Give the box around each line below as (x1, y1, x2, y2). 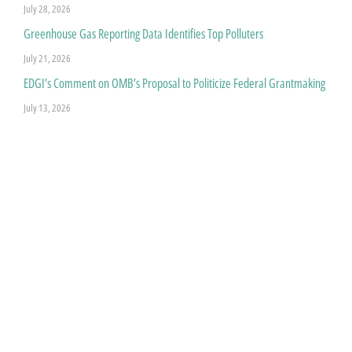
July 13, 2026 (24, 100, 71, 115)
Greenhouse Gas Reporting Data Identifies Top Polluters (24, 24, 263, 42)
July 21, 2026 (24, 50, 71, 65)
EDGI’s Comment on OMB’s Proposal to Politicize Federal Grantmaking (24, 74, 325, 92)
